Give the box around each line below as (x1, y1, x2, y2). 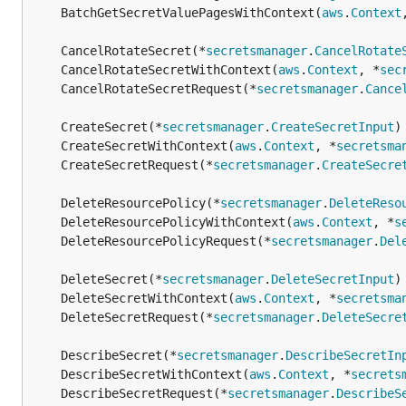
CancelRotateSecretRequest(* (61, 82, 256, 96)
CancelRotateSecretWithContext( (61, 63, 278, 77)
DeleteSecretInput (271, 272, 394, 286)
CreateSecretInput (271, 120, 394, 134)
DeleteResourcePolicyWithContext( (61, 215, 293, 229)
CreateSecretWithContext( (61, 139, 235, 153)
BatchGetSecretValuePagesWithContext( (61, 5, 322, 20)
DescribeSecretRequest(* (61, 386, 227, 401)
